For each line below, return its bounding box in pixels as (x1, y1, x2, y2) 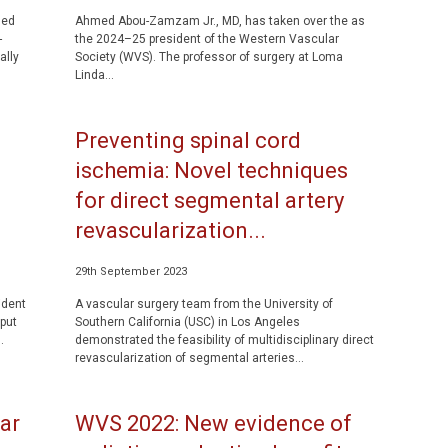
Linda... (74, 68, 114, 82)
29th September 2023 (74, 265, 187, 278)
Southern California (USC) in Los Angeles (74, 315, 300, 329)
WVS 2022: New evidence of (74, 411, 352, 436)
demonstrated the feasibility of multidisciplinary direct (74, 333, 374, 347)
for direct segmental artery (74, 188, 344, 213)
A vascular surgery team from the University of (74, 297, 333, 311)
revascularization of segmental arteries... (74, 351, 304, 365)
